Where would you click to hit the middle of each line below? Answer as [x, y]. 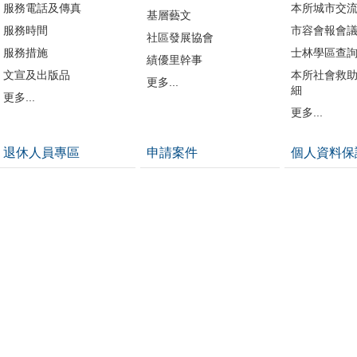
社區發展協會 [180, 37]
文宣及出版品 [36, 75]
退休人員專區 [41, 152]
